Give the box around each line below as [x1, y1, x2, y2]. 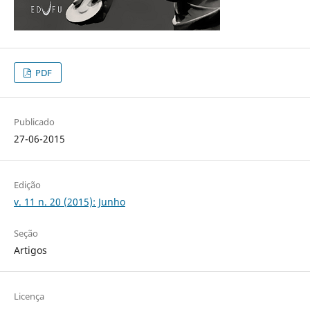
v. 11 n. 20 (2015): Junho [13, 195, 125, 209]
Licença [13, 290, 44, 303]
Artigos [13, 244, 47, 257]
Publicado [13, 116, 55, 129]
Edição [13, 179, 41, 192]
